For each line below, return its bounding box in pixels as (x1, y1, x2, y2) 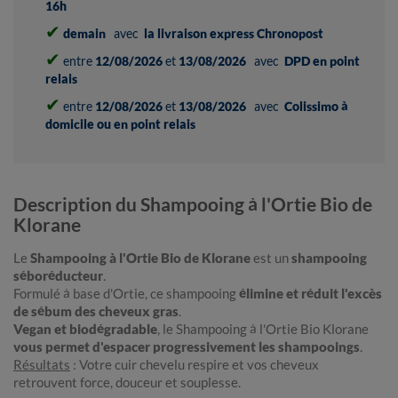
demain (63, 26, 106, 42)
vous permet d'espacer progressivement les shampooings (13, 338, 360, 355)
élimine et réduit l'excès (239, 285, 382, 302)
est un (253, 250, 291, 267)
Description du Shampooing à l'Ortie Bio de (13, 193, 372, 216)
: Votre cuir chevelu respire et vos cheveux (70, 356, 319, 373)
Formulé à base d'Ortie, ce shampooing (13, 285, 239, 302)
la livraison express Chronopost (144, 26, 323, 42)
